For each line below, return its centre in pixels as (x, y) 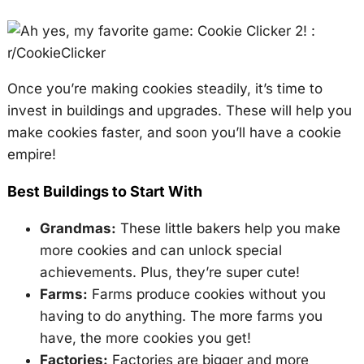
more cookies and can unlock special (160, 250)
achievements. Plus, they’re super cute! (169, 272)
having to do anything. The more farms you (181, 316)
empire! (31, 154)
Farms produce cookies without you (206, 294)
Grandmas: (78, 228)
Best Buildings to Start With (104, 191)
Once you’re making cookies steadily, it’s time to (165, 88)
